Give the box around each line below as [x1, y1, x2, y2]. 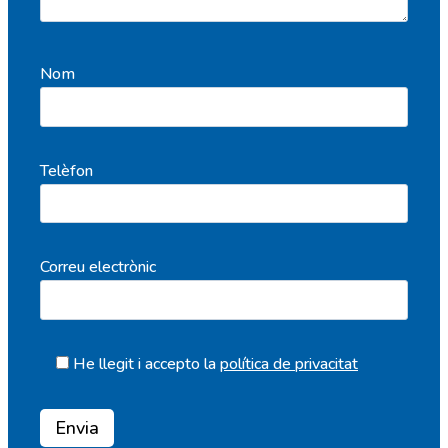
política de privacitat [220, 353, 358, 376]
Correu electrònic [40, 256, 156, 279]
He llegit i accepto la [73, 353, 220, 376]
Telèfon [40, 159, 93, 182]
